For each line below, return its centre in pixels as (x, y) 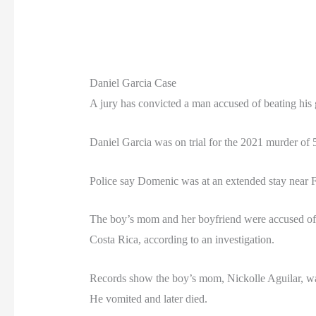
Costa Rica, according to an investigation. (182, 240)
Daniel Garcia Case (133, 83)
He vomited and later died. (148, 298)
